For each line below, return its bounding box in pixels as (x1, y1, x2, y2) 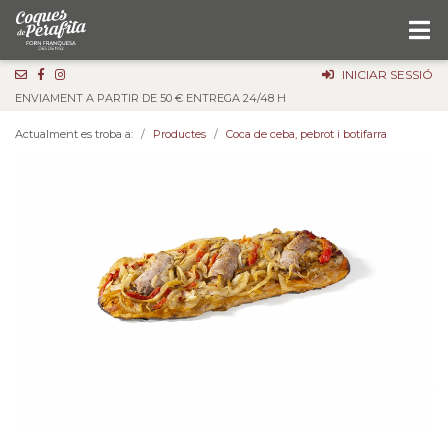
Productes (153, 127, 206, 141)
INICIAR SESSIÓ (342, 67, 433, 82)
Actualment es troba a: (15, 127, 133, 141)
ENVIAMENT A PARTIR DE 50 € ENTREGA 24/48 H (15, 91, 286, 105)
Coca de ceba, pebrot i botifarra (226, 127, 387, 141)
